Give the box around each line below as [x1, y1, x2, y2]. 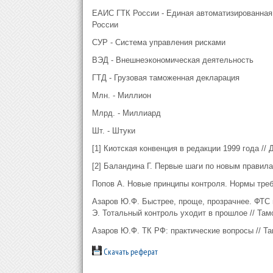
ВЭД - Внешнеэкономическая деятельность [91, 55, 253, 65]
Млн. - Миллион [91, 91, 151, 100]
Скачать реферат [101, 246, 158, 257]
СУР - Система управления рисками [91, 38, 225, 47]
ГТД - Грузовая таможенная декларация [91, 73, 239, 82]
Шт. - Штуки [91, 126, 135, 135]
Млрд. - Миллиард [91, 108, 161, 118]
